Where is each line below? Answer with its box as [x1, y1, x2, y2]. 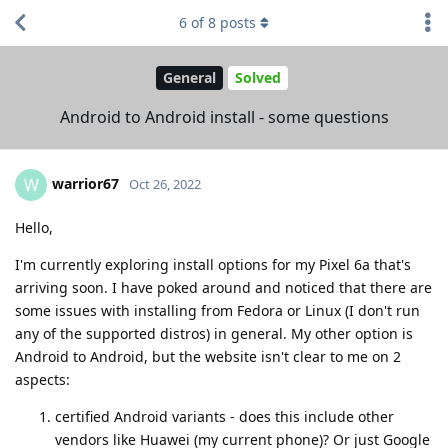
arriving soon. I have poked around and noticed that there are [15, 277, 432, 297]
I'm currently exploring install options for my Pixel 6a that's [15, 254, 411, 274]
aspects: [15, 369, 70, 389]
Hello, [15, 217, 53, 237]
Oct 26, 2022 [129, 174, 201, 193]
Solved [234, 68, 281, 88]
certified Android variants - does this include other [55, 406, 394, 426]
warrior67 [52, 173, 119, 193]
